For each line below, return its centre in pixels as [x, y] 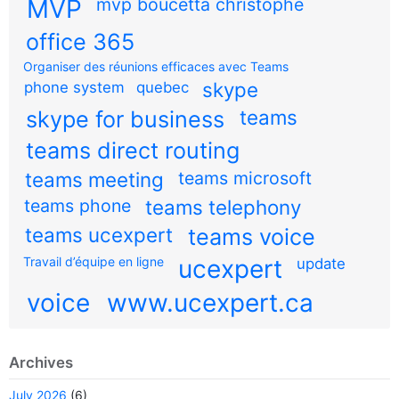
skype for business [125, 119]
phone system [74, 87]
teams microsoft [244, 178]
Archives [41, 362]
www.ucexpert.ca [210, 302]
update [321, 263]
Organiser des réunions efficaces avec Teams [156, 66]
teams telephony [223, 207]
